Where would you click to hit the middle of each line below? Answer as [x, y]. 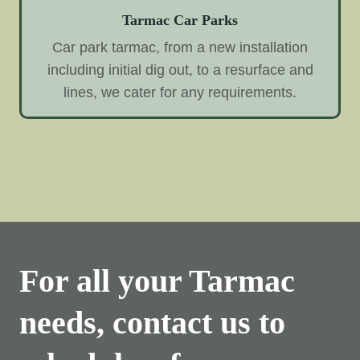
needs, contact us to [152, 322]
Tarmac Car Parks [180, 20]
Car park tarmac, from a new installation [180, 47]
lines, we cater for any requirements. [180, 92]
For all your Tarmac [157, 280]
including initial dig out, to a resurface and [180, 70]
